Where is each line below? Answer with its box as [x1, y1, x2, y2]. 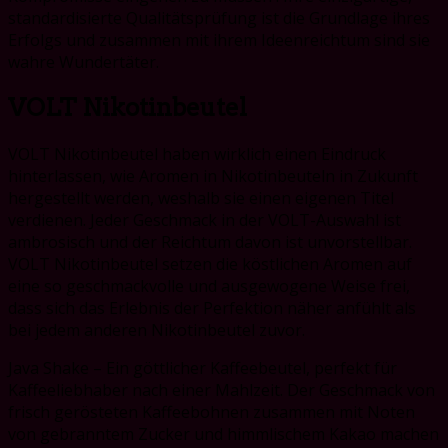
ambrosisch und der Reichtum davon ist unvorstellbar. [8, 230, 412, 253]
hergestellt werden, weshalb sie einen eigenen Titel [8, 186, 394, 209]
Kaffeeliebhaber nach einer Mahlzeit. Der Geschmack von [8, 378, 435, 401]
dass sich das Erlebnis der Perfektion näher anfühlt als [8, 296, 416, 319]
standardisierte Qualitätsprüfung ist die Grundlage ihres [8, 6, 430, 29]
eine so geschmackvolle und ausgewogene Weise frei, [8, 274, 410, 297]
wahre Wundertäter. [8, 50, 159, 73]
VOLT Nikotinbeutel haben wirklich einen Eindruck [8, 142, 386, 165]
